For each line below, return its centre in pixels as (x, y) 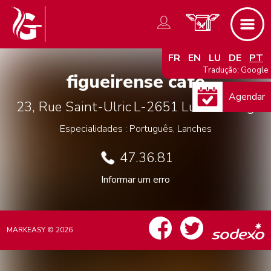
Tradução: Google (235, 70)
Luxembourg (218, 107)
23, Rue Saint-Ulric (74, 107)
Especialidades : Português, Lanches (135, 129)
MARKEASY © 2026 (40, 230)
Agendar (247, 97)
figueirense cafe (135, 82)
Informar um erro (135, 180)
